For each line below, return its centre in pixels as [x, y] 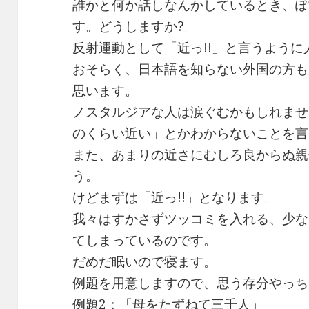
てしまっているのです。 [145, 240]
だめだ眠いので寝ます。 [145, 262]
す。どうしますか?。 [135, 27]
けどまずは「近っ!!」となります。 [175, 198]
